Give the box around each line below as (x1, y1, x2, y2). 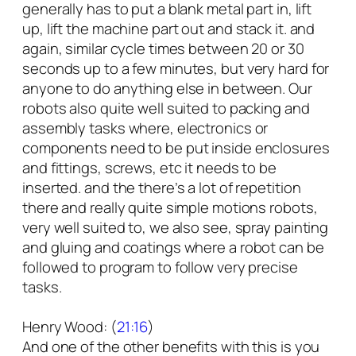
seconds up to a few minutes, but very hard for (22, 58, 330, 79)
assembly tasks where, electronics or (22, 118, 269, 139)
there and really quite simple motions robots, (22, 197, 318, 219)
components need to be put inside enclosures (22, 137, 330, 159)
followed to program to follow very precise (22, 257, 298, 278)
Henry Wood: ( (22, 316, 117, 338)
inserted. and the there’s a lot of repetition (22, 177, 301, 199)
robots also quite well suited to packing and (22, 98, 310, 119)
